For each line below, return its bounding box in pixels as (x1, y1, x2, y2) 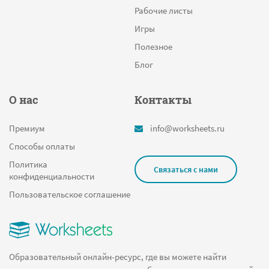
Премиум (9, 122, 45, 134)
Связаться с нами (154, 163, 218, 175)
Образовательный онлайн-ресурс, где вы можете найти (9, 250, 226, 262)
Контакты (134, 92, 192, 107)
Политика (9, 158, 47, 170)
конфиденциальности (9, 170, 94, 182)
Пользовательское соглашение (9, 188, 130, 200)
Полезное (134, 40, 172, 52)
